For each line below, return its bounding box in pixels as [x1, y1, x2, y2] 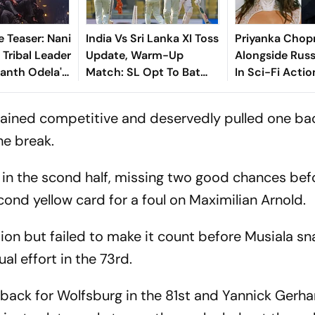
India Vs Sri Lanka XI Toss [85, 30, 219, 46]
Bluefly [234, 81, 271, 96]
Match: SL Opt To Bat [85, 64, 200, 79]
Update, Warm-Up [85, 47, 184, 63]
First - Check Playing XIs [85, 81, 217, 96]
